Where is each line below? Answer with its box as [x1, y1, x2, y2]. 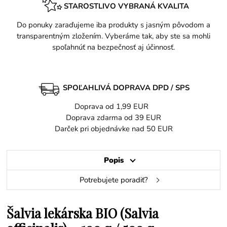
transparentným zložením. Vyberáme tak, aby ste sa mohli [17, 30, 210, 41]
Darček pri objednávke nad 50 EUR [54, 124, 173, 134]
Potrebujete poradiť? [79, 175, 148, 185]
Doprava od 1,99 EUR [74, 101, 153, 112]
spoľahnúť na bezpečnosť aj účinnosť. [52, 42, 175, 52]
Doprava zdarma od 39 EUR [66, 112, 161, 123]
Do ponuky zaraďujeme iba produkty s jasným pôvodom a [17, 19, 210, 30]
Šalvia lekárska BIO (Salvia [7, 204, 159, 222]
